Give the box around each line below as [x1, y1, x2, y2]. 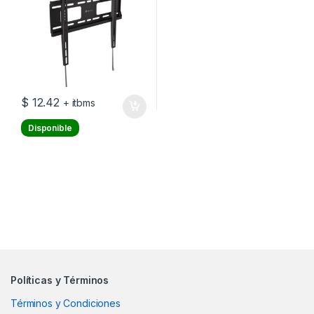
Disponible [27, 123, 72, 134]
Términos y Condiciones [11, 297, 121, 310]
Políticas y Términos [11, 274, 109, 287]
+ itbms [62, 97, 95, 109]
